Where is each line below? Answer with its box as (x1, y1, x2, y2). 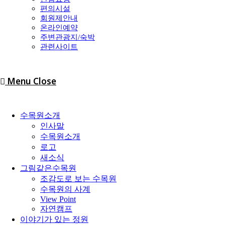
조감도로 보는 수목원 (40, 174, 117, 183)
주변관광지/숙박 (40, 33, 95, 41)
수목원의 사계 (40, 185, 90, 193)
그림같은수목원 (20, 164, 76, 172)
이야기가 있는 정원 (20, 215, 88, 223)
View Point (40, 195, 76, 203)
